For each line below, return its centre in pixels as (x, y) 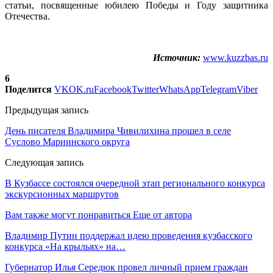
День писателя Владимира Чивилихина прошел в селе (118, 130)
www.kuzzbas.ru (236, 57)
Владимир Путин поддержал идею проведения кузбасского (129, 235)
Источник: (177, 57)
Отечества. (27, 16)
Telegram (218, 89)
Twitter (145, 89)
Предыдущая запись (47, 110)
